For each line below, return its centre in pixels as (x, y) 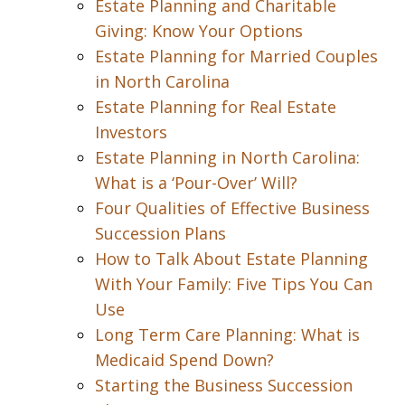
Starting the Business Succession (224, 385)
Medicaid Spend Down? (184, 360)
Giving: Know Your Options (199, 31)
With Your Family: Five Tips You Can (234, 284)
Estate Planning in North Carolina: (227, 157)
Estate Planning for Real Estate (216, 107)
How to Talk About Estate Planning (231, 259)
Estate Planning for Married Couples (236, 56)
